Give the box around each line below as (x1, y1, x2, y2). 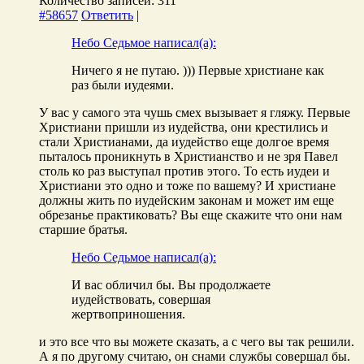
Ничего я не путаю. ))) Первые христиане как (71, 63, 324, 77)
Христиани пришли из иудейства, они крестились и (39, 119, 328, 134)
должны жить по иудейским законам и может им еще (39, 193, 334, 207)
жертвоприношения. (71, 306, 185, 321)
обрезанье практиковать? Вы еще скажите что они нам (39, 207, 342, 222)
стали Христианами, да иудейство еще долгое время (39, 134, 329, 149)
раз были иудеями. (71, 77, 174, 92)
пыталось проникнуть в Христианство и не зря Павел (39, 149, 338, 163)
